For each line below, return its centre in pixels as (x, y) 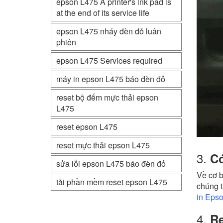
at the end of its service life (103, 13)
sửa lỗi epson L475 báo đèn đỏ (111, 164)
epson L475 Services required (109, 60)
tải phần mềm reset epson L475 (112, 182)
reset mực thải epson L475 (103, 145)
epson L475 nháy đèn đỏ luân (109, 31)
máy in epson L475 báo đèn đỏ (111, 79)
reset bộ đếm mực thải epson (107, 97)
